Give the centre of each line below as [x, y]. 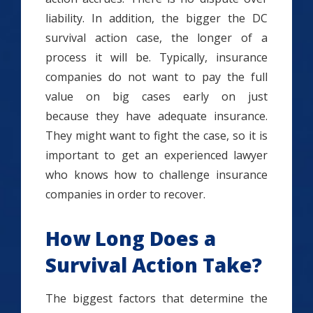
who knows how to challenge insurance [156, 175]
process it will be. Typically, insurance [156, 57]
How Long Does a [131, 238]
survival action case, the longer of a [156, 38]
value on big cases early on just [156, 96]
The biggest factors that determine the [156, 298]
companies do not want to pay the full [156, 77]
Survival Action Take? [154, 265]
